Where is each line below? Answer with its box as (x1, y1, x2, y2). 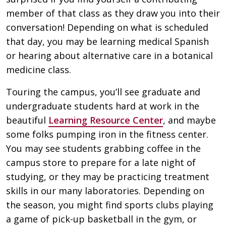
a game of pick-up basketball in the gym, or (6, 212, 197, 225)
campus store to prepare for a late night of (6, 156, 196, 168)
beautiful (6, 114, 48, 126)
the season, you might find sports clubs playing (6, 198, 213, 211)
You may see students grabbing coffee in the (6, 142, 201, 154)
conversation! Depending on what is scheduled (6, 21, 208, 33)
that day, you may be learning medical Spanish (6, 35, 209, 47)
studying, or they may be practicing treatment (6, 170, 209, 183)
